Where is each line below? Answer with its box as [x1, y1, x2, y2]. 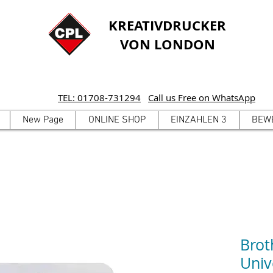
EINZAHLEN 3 [170, 114, 227, 126]
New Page [22, 114, 63, 126]
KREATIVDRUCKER [108, 16, 226, 35]
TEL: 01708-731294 [58, 91, 141, 104]
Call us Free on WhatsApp [148, 91, 255, 104]
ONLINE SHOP [88, 114, 146, 126]
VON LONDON [119, 35, 215, 54]
